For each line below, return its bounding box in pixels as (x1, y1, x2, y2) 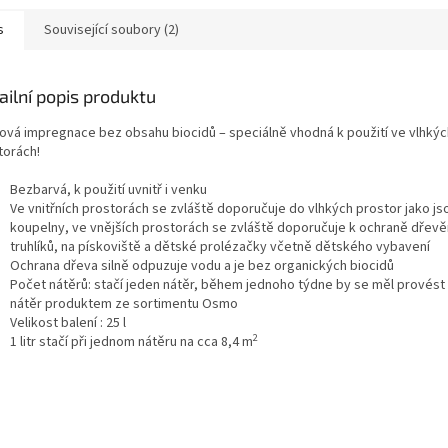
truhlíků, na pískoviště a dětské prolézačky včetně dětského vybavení (10, 237, 430, 258)
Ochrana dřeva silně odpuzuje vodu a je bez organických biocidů (10, 256, 394, 277)
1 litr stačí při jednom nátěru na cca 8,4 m (10, 332, 253, 353)
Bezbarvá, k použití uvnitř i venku (10, 180, 207, 201)
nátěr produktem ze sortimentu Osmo (10, 294, 238, 315)
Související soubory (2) (44, 20, 179, 41)
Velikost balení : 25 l (10, 313, 126, 334)
